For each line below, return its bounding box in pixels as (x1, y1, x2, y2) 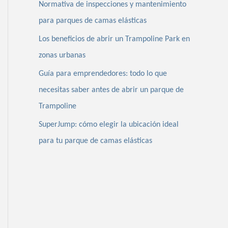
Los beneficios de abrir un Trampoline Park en (39, 35, 190, 43)
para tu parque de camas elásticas (39, 136, 152, 145)
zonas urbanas (39, 51, 85, 60)
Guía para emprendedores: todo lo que (39, 69, 167, 78)
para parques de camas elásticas (39, 16, 147, 25)
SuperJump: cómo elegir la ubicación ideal (39, 120, 179, 129)
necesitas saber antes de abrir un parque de (39, 85, 184, 94)
